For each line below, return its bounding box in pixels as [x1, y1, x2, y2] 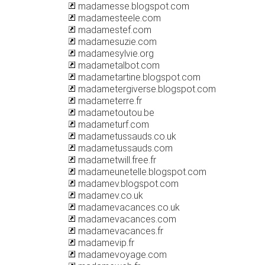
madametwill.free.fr [76, 154, 156, 166]
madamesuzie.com [76, 36, 157, 47]
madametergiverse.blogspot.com [76, 83, 216, 95]
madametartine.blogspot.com [76, 72, 201, 83]
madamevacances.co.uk [76, 202, 180, 213]
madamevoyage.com [76, 249, 167, 260]
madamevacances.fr [76, 225, 163, 237]
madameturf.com [76, 119, 149, 130]
